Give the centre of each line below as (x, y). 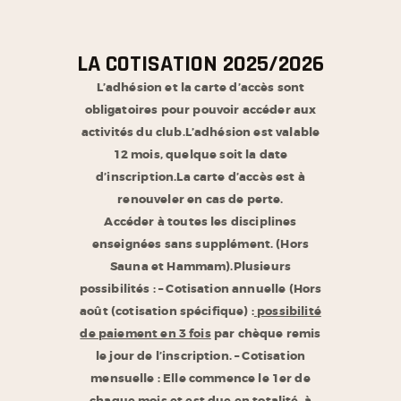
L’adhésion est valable (252, 132)
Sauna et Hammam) (170, 266)
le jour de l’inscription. (165, 355)
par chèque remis (266, 333)
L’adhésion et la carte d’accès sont (200, 87)
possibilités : (119, 288)
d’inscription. (137, 176)
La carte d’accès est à (241, 176)
